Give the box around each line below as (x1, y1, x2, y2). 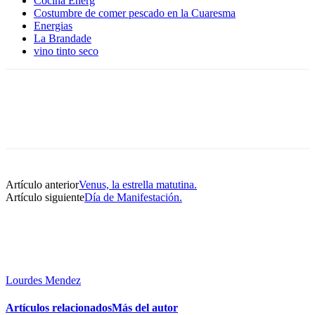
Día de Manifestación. (84, 191, 182, 203)
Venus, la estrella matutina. (79, 178, 197, 191)
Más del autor (112, 301, 178, 314)
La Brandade (34, 32, 91, 44)
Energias (34, 19, 72, 32)
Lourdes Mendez (6, 274, 81, 286)
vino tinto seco (34, 44, 98, 57)
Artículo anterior (6, 178, 79, 191)
